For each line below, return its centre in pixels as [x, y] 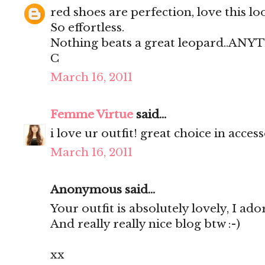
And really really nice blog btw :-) [145, 224]
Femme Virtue [92, 115]
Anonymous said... [103, 190]
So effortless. [87, 28]
